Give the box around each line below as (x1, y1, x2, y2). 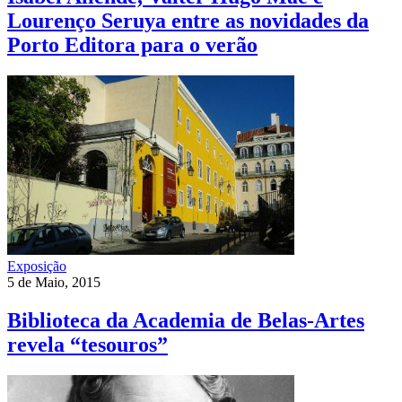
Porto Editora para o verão (7, 33, 258, 57)
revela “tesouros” (7, 332, 168, 356)
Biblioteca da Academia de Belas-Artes (7, 308, 364, 332)
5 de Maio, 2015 (7, 274, 100, 290)
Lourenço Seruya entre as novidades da (7, 9, 369, 33)
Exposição (7, 258, 66, 274)
